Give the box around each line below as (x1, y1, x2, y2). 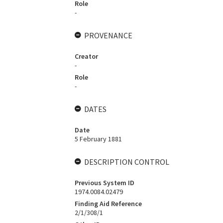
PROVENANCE (84, 30, 132, 40)
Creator (74, 52, 98, 61)
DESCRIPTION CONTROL (84, 157, 169, 167)
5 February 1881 (74, 134, 122, 143)
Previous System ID (74, 178, 134, 187)
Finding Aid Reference (74, 199, 142, 208)
